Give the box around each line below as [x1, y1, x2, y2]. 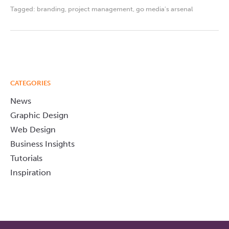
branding [37, 5, 65, 13]
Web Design [10, 125, 56, 135]
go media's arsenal [136, 5, 193, 13]
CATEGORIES [10, 79, 51, 87]
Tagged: [10, 5, 37, 13]
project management [68, 5, 133, 13]
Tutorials [10, 153, 42, 164]
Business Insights [10, 139, 75, 149]
